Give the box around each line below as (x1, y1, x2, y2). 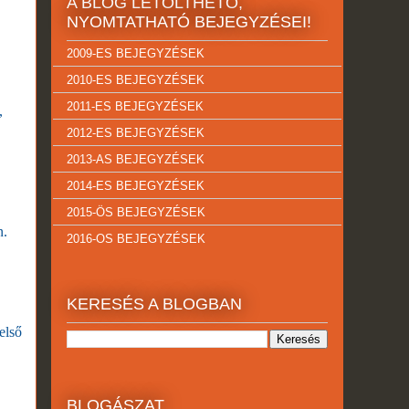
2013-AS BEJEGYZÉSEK (67, 152, 204, 166)
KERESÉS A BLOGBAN (67, 295, 242, 314)
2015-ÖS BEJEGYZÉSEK (67, 204, 205, 219)
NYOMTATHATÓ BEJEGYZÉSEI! (67, 13, 311, 32)
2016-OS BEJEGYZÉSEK (67, 231, 205, 246)
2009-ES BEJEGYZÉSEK (67, 46, 204, 60)
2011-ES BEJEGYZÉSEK (67, 99, 204, 113)
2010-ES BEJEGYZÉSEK (67, 72, 204, 87)
